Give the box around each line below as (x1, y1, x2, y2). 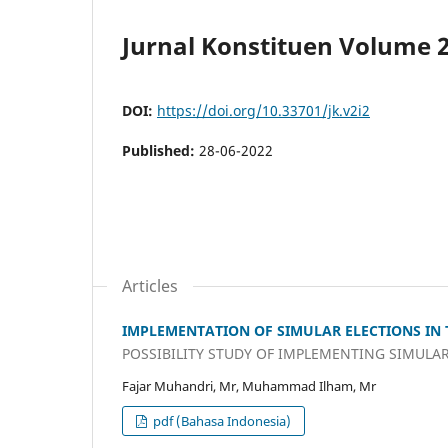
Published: (122, 140, 199, 160)
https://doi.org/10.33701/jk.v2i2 (157, 100, 370, 120)
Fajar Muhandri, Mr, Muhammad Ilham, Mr (122, 377, 376, 396)
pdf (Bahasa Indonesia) (150, 412, 292, 431)
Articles (122, 274, 178, 297)
